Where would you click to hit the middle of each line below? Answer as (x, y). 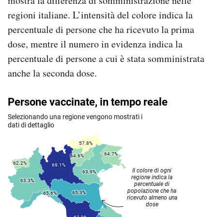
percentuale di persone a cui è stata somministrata (106, 58)
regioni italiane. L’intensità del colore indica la (100, 15)
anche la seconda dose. (52, 73)
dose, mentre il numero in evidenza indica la (95, 44)
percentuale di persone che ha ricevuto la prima (101, 29)
